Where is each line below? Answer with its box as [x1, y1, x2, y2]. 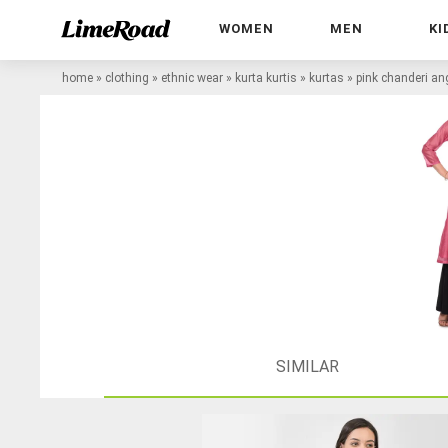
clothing [105, 70, 149, 85]
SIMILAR [275, 356, 339, 376]
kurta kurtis [235, 70, 297, 85]
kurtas [309, 70, 344, 85]
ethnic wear [161, 70, 223, 85]
